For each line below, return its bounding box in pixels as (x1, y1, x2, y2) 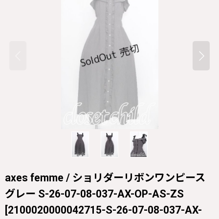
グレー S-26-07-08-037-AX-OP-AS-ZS (5, 187, 184, 200)
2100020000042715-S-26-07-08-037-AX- (8, 203, 202, 216)
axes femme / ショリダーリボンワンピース (5, 171, 205, 184)
